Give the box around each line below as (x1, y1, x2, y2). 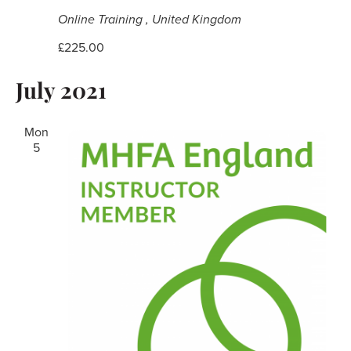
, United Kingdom (145, 11, 241, 27)
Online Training (57, 11, 146, 27)
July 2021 (15, 74, 107, 104)
